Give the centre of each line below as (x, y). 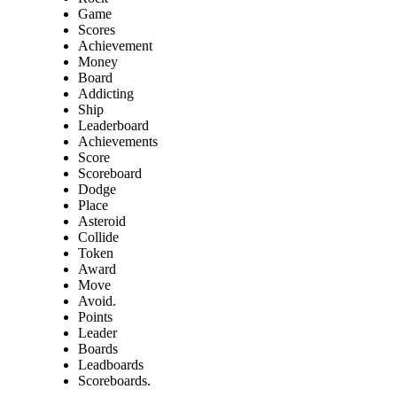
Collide (98, 237)
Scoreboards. (114, 381)
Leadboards (111, 365)
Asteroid (102, 222)
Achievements (118, 142)
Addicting (106, 94)
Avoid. (97, 301)
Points (95, 317)
